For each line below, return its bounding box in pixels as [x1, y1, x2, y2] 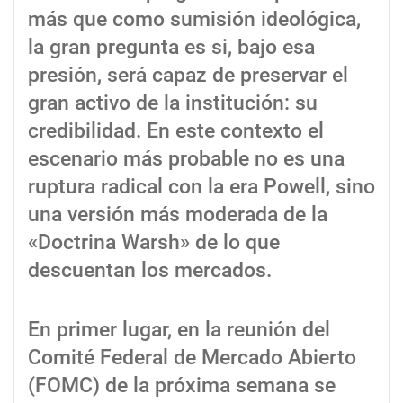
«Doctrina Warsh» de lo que [28, 230, 280, 255]
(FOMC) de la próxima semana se [28, 372, 336, 398]
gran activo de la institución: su [28, 91, 318, 116]
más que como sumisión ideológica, [28, 7, 361, 32]
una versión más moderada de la [28, 202, 327, 228]
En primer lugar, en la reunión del [28, 317, 330, 342]
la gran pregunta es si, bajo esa [28, 35, 315, 60]
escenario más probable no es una [28, 147, 345, 172]
